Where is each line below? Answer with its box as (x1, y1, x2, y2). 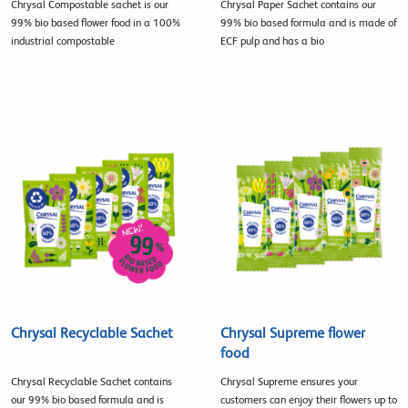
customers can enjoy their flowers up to (219, 393, 397, 406)
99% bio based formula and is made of (219, 16, 397, 30)
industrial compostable (11, 35, 115, 48)
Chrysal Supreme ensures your (219, 374, 358, 388)
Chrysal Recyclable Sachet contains (11, 374, 172, 388)
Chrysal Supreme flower (219, 323, 365, 342)
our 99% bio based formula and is (11, 393, 164, 406)
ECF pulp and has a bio (219, 35, 324, 48)
